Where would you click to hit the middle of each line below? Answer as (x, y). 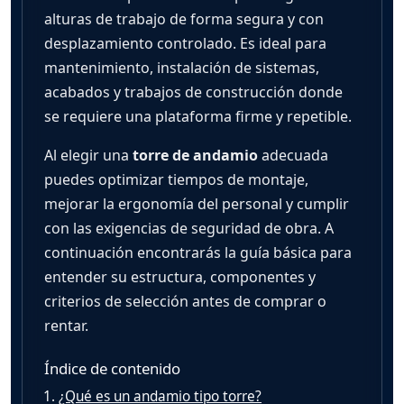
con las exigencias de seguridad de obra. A (189, 228)
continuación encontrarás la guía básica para (198, 252)
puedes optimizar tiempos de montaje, (176, 179)
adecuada (293, 155)
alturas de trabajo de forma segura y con (184, 18)
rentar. (66, 325)
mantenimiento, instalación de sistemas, (182, 67)
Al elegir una (88, 155)
